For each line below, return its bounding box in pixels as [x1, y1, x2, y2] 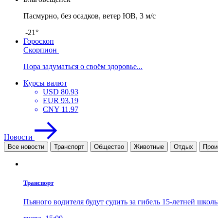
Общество [94, 143, 124, 150]
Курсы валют [23, 78, 67, 87]
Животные [134, 143, 164, 150]
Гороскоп [23, 36, 54, 45]
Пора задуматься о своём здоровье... [23, 62, 143, 71]
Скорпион [23, 45, 57, 54]
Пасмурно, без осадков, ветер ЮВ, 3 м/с [23, 11, 156, 20]
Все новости [8, 143, 44, 150]
